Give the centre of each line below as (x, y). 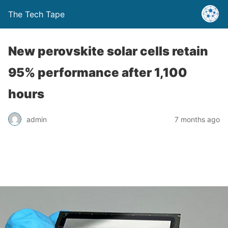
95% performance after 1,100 (98, 73)
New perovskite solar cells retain (108, 51)
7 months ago (197, 119)
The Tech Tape (36, 14)
